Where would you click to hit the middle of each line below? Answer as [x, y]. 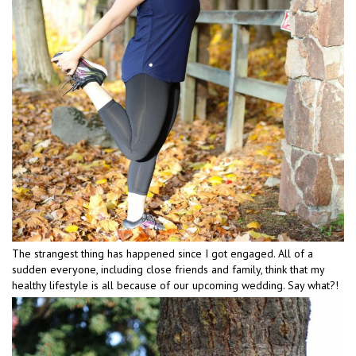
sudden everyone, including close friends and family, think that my [168, 270]
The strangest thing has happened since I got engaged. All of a [163, 254]
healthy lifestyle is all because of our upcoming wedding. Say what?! [175, 286]
